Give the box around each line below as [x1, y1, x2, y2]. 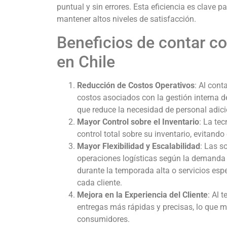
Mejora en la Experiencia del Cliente [77, 190, 208, 200]
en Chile [57, 52, 115, 71]
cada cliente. [77, 177, 122, 187]
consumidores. [77, 214, 130, 224]
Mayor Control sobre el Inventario [77, 117, 199, 127]
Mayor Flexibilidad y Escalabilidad [77, 141, 200, 151]
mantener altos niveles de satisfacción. [57, 14, 196, 24]
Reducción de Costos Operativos [77, 80, 195, 90]
